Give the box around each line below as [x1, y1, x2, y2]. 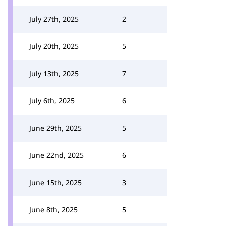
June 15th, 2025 [29, 178, 82, 187]
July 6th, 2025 [29, 96, 75, 105]
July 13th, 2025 [29, 69, 79, 78]
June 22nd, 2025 [29, 150, 84, 160]
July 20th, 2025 [29, 41, 79, 51]
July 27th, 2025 [29, 14, 79, 24]
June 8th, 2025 [29, 205, 78, 214]
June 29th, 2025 [29, 123, 82, 133]
